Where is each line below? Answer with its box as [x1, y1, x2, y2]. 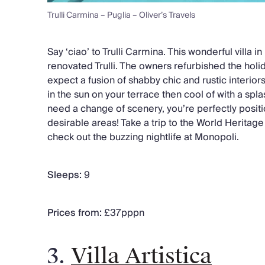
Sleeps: [47, 166, 82, 183]
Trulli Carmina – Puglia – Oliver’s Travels [47, 8, 195, 22]
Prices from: [47, 204, 102, 221]
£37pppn [102, 204, 144, 221]
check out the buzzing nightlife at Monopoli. [47, 128, 239, 146]
